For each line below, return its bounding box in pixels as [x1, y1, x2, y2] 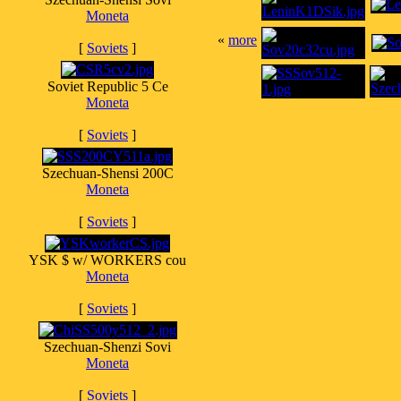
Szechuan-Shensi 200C [41, 166, 174, 181]
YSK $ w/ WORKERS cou [29, 252, 186, 268]
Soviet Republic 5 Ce [47, 79, 168, 94]
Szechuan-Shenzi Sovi [44, 339, 171, 354]
